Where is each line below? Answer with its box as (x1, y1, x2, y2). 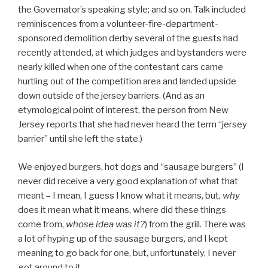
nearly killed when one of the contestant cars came (18, 62, 223, 73)
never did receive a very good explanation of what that (18, 175, 238, 187)
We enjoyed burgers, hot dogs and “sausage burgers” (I (18, 161, 244, 172)
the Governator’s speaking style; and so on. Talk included (18, 4, 246, 16)
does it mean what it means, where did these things (18, 204, 226, 215)
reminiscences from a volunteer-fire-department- (18, 19, 218, 30)
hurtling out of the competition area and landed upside (18, 76, 236, 87)
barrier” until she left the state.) (18, 133, 142, 145)
